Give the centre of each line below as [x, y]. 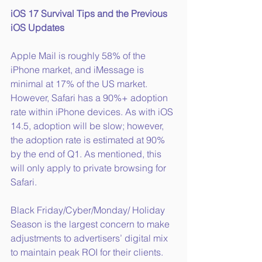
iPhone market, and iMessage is [78, 70]
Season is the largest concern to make [91, 224]
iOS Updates [37, 28]
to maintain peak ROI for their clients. [88, 252]
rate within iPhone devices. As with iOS [93, 112]
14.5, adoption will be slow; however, [88, 126]
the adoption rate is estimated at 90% [89, 140]
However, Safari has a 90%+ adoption [90, 98]
